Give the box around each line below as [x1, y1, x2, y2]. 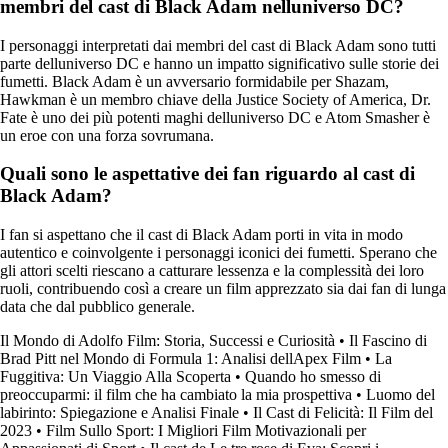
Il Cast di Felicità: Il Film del [253, 404, 433, 422]
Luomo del [366, 386, 435, 404]
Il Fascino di [349, 332, 427, 350]
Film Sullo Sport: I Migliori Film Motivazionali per [46, 422, 366, 440]
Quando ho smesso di [245, 368, 381, 386]
